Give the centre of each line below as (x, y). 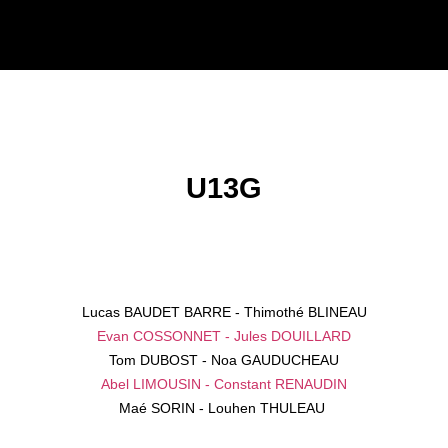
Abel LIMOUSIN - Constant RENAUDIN (224, 383)
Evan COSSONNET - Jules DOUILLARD (224, 335)
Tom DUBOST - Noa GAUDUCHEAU (224, 359)
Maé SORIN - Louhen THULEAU (224, 407)
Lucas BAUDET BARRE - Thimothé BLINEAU (224, 311)
